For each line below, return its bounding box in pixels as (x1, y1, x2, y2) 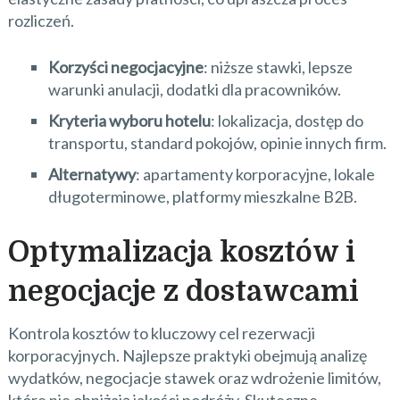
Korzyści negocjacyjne (47, 56, 204, 77)
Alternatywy (47, 163, 136, 184)
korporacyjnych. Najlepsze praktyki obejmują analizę (7, 345, 367, 365)
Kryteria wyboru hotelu (47, 110, 211, 130)
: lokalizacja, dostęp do (210, 110, 363, 130)
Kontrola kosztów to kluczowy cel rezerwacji (7, 322, 315, 343)
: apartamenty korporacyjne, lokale (135, 163, 375, 184)
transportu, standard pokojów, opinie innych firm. (47, 132, 387, 153)
